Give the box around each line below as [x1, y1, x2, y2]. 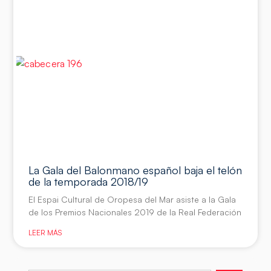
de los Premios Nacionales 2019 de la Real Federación [28, 207, 242, 218]
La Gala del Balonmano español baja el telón [28, 163, 243, 177]
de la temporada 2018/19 [28, 175, 149, 189]
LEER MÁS [28, 228, 62, 238]
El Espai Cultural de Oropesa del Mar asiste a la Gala [28, 194, 237, 205]
